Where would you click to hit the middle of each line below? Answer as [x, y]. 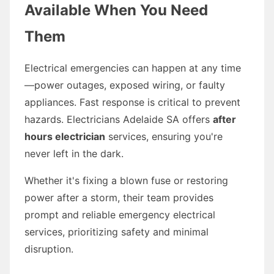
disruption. [49, 249]
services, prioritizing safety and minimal [117, 231]
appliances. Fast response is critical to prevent [132, 102]
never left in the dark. [74, 153]
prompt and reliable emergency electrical [120, 214]
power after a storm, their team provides [119, 197]
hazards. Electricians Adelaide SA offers [119, 119]
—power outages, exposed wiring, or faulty [125, 85]
